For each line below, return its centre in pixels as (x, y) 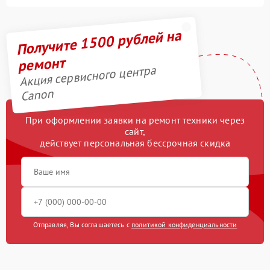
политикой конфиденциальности (184, 224)
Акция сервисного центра (87, 76)
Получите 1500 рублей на (99, 42)
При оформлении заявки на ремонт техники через (135, 120)
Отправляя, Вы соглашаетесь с (82, 224)
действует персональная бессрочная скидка (135, 143)
